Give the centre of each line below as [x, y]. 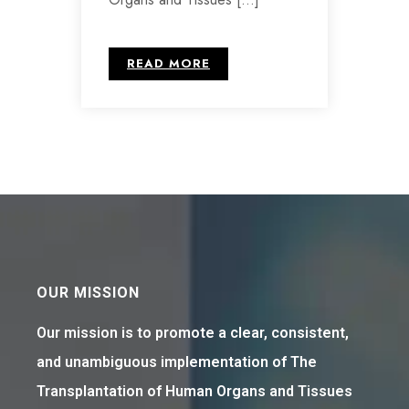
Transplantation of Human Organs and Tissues [194, 392]
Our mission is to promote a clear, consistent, [193, 333]
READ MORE [168, 64]
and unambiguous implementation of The [177, 362]
